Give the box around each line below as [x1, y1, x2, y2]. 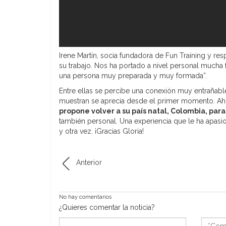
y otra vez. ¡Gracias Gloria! [59, 127, 144, 135]
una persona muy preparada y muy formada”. [59, 71, 207, 80]
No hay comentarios [59, 193, 111, 200]
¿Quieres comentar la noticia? [59, 203, 155, 211]
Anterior [76, 158, 102, 166]
